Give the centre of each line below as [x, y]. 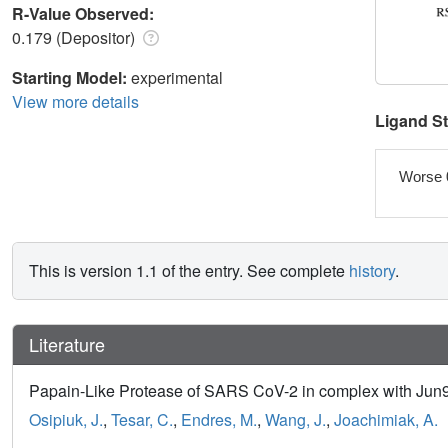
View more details [75, 101]
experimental [177, 77]
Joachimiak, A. [386, 420]
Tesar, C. [142, 420]
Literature [67, 344]
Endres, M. [219, 420]
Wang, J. [295, 420]
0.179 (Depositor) [75, 37]
